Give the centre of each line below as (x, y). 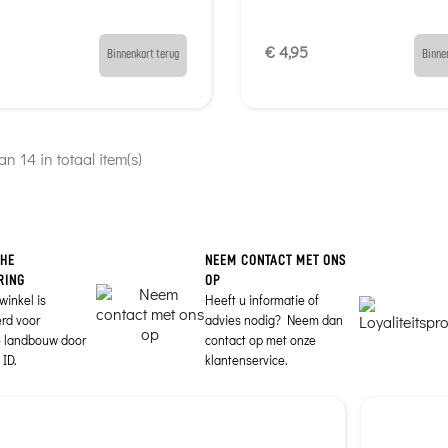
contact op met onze (260, 340)
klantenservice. (246, 360)
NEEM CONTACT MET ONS (275, 260)
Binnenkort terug (142, 54)
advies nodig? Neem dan (273, 320)
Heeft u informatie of (261, 300)
